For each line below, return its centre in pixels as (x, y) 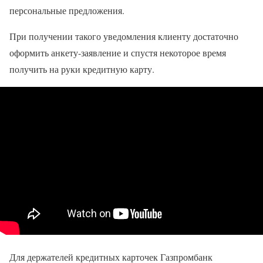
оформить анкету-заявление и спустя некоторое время (118, 52)
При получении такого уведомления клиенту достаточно (124, 36)
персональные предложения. (67, 10)
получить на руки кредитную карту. (82, 69)
